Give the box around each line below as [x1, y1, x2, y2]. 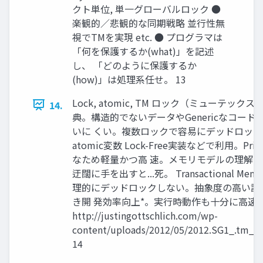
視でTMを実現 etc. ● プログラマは [72, 29, 222, 44]
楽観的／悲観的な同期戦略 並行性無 [72, 15, 225, 30]
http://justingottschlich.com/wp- [72, 208, 218, 222]
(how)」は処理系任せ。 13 [72, 72, 186, 86]
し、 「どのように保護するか [72, 58, 197, 72]
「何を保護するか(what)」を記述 [72, 43, 214, 58]
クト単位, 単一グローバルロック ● [72, 1, 221, 16]
